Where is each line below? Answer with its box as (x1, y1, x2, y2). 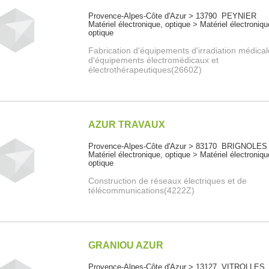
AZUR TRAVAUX (88, 119, 166, 130)
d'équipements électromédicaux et (88, 55, 219, 65)
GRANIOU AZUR (88, 240, 164, 251)
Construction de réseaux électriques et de (88, 176, 247, 186)
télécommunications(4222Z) (88, 186, 195, 196)
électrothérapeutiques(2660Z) (88, 65, 202, 75)
